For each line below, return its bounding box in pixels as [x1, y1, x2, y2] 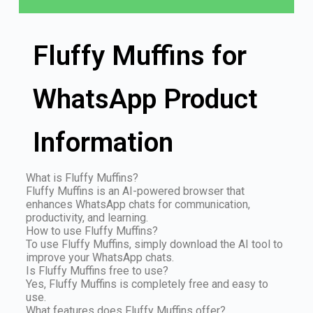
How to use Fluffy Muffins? [25, 224, 158, 238]
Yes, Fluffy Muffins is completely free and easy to [25, 277, 268, 291]
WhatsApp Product [32, 83, 258, 116]
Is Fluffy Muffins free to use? [25, 264, 168, 278]
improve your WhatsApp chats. [25, 251, 174, 265]
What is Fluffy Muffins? [25, 171, 138, 185]
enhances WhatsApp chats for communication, [25, 198, 250, 212]
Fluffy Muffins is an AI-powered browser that [25, 184, 245, 198]
